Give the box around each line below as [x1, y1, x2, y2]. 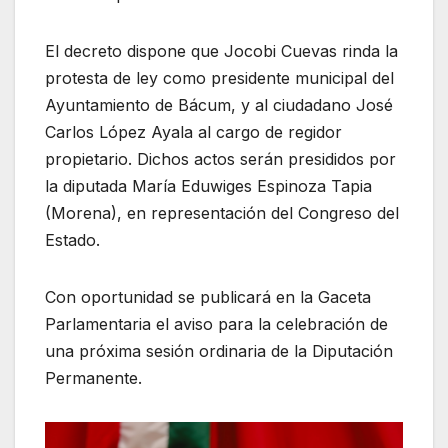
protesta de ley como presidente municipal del [45, 68, 394, 89]
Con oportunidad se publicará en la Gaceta [45, 287, 371, 308]
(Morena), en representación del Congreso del [45, 203, 399, 224]
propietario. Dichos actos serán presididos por [45, 149, 396, 170]
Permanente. [45, 368, 142, 389]
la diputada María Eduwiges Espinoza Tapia [45, 176, 372, 197]
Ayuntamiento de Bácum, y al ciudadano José [45, 95, 393, 116]
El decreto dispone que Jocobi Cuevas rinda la [45, 41, 398, 62]
